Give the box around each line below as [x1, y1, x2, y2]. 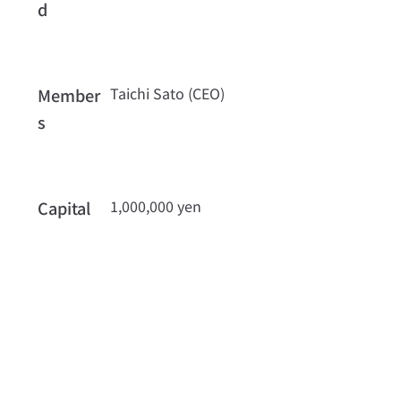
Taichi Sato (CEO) [110, 82, 226, 105]
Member [37, 83, 100, 107]
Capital [37, 196, 90, 220]
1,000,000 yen [110, 195, 202, 218]
